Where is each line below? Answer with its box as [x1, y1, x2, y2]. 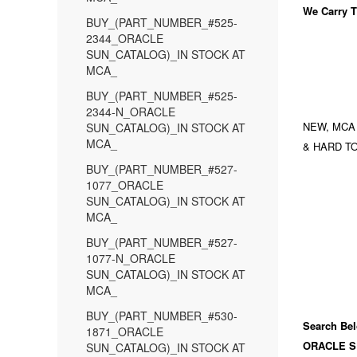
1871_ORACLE [86, 324, 163, 339]
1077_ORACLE [86, 177, 163, 193]
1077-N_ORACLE [86, 250, 175, 266]
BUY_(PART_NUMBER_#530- [86, 308, 237, 324]
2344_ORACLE [86, 30, 163, 46]
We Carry [302, 3, 351, 18]
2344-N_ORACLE [86, 104, 175, 120]
